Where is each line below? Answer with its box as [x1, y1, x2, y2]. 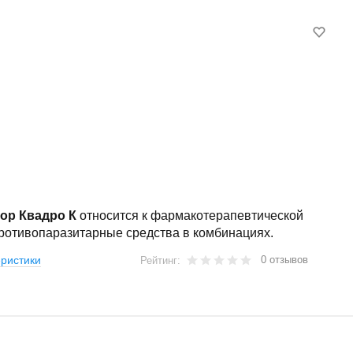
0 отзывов [261, 253, 309, 266]
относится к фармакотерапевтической [76, 209, 303, 222]
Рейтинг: [140, 254, 184, 266]
